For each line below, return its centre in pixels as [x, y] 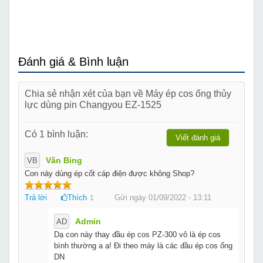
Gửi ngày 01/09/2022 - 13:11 [163, 197]
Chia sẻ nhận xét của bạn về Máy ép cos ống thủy [128, 93]
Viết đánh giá [198, 137]
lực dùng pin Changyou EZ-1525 [93, 104]
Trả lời [36, 197]
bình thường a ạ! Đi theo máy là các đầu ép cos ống [143, 245]
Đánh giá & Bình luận [73, 61]
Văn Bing [64, 160]
